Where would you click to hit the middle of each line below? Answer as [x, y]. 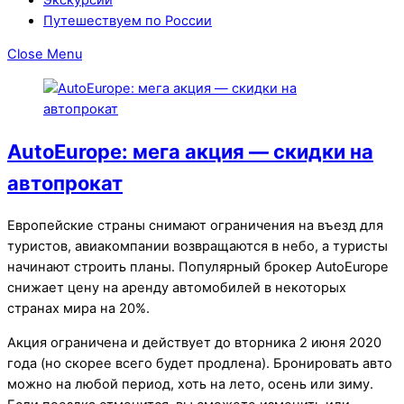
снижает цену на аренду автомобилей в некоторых [177, 288]
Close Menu [45, 55]
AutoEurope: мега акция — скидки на [190, 151]
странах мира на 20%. [78, 309]
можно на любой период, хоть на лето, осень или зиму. [190, 384]
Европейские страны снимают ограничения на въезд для [195, 226]
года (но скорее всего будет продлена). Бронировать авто [200, 363]
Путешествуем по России [128, 20]
